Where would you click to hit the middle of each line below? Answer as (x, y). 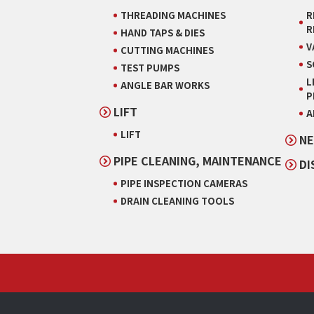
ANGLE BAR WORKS (165, 86)
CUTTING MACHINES (167, 50)
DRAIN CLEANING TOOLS (177, 201)
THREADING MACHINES (173, 15)
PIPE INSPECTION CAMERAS (184, 184)
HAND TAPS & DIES (163, 33)
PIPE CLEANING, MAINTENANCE (198, 161)
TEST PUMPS (150, 68)
